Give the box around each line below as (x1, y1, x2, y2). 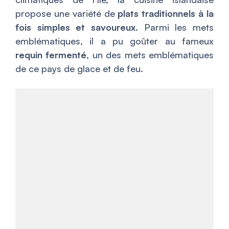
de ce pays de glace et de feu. (15, 63, 143, 75)
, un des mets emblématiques (86, 49, 214, 61)
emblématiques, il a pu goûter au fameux (15, 35, 214, 47)
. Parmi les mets (135, 21, 214, 33)
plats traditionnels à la (118, 8, 214, 19)
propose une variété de (15, 8, 118, 19)
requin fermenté (15, 49, 87, 61)
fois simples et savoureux (15, 21, 135, 33)
